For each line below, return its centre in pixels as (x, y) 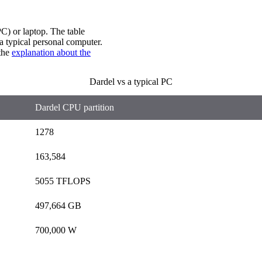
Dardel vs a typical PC (131, 82)
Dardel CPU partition (75, 108)
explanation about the (51, 53)
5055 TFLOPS (63, 181)
